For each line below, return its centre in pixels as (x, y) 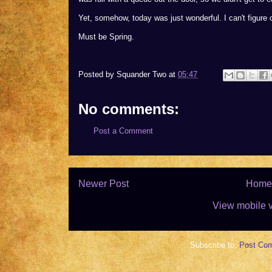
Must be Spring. (106, 37)
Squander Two (141, 75)
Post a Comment (123, 131)
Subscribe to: (215, 245)
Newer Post (104, 183)
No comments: (129, 109)
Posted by (97, 75)
